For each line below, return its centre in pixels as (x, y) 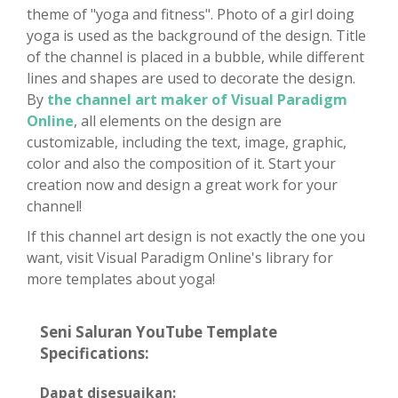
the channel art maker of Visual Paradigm (197, 100)
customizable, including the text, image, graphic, (187, 143)
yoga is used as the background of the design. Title (196, 36)
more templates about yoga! (121, 279)
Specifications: (95, 354)
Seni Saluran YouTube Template (159, 332)
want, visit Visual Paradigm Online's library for (180, 258)
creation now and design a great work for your (182, 185)
